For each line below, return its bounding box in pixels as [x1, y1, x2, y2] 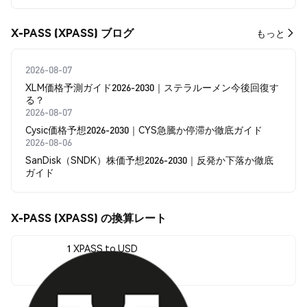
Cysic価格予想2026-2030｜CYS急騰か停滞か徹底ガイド [25, 123, 262, 136]
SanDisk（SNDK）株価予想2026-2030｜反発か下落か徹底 [25, 153, 273, 166]
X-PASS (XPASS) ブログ [11, 25, 134, 40]
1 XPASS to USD [66, 241, 138, 254]
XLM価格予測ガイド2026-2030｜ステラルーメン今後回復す [25, 81, 279, 93]
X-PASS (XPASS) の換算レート [11, 210, 167, 225]
